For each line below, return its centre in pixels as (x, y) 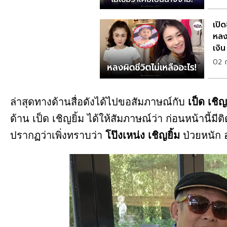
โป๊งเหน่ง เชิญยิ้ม (143, 135)
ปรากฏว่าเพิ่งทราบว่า (58, 135)
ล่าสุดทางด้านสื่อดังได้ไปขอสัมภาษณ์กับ (99, 102)
